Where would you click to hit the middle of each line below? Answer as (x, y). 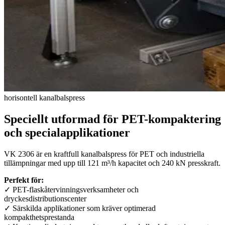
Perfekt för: (24, 180)
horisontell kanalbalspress (44, 97)
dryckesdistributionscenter (45, 198)
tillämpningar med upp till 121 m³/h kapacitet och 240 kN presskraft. (112, 163)
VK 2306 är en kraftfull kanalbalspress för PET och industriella (104, 154)
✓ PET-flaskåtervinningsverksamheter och (71, 189)
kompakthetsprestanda (39, 217)
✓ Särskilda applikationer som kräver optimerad (80, 208)
